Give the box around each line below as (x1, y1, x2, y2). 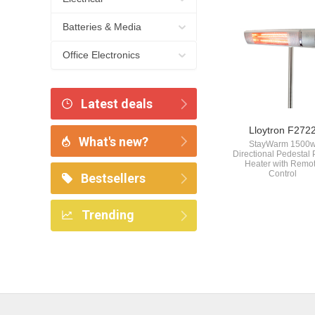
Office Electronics (63, 49, 140, 60)
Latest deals (78, 96, 153, 111)
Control (268, 169, 297, 179)
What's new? (76, 134, 148, 149)
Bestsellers (78, 171, 146, 186)
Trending (79, 207, 134, 222)
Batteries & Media (63, 21, 141, 32)
